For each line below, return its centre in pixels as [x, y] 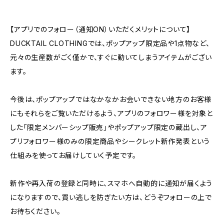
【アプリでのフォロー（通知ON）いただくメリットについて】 [100, 29]
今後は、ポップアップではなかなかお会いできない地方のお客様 [111, 99]
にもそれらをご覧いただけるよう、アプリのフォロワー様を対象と [111, 113]
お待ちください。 [35, 211]
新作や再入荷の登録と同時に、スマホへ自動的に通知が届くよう [111, 183]
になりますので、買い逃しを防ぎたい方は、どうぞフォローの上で [111, 197]
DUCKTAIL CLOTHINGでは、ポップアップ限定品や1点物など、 [110, 43]
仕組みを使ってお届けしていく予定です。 [73, 155]
